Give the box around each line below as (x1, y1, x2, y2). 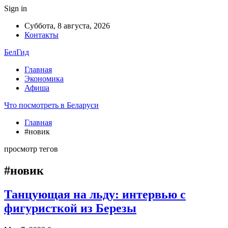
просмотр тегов (4, 145, 58, 153)
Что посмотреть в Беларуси (4, 101, 99, 109)
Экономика (24, 74, 64, 83)
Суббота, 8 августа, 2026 (24, 21, 110, 30)
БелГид (4, 48, 29, 56)
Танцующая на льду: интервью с (4, 187, 186, 201)
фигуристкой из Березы (4, 201, 136, 215)
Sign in (4, 4, 27, 13)
